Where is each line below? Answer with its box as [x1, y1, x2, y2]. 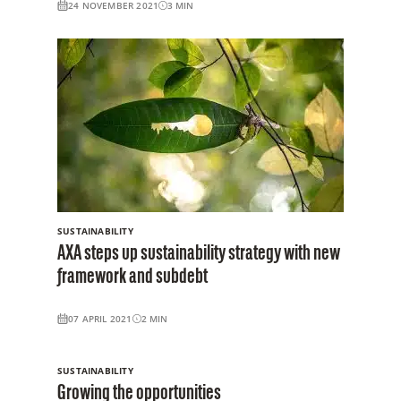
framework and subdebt [57, 266, 208, 288]
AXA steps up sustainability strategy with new [57, 243, 340, 265]
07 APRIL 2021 [68, 311, 132, 325]
